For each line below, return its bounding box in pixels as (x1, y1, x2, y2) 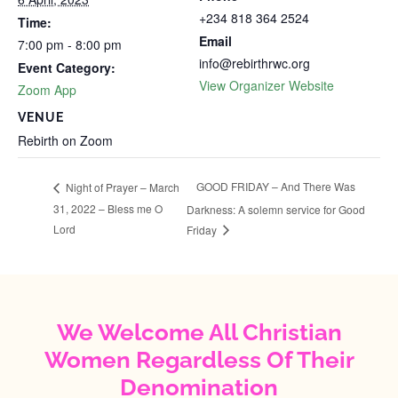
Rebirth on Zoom (18, 131, 113, 149)
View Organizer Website (199, 76, 334, 94)
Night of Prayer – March (63, 179, 179, 195)
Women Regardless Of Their (44, 346, 354, 374)
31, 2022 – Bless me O (53, 201, 163, 217)
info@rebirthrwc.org (199, 54, 310, 72)
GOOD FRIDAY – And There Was (196, 179, 356, 195)
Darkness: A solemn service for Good (187, 201, 366, 217)
